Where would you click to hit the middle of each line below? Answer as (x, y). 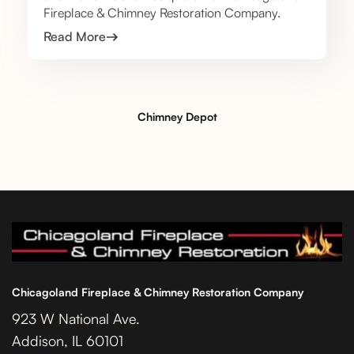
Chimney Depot (177, 117)
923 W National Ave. (76, 319)
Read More (75, 37)
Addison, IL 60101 (68, 341)
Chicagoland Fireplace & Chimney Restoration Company (158, 292)
